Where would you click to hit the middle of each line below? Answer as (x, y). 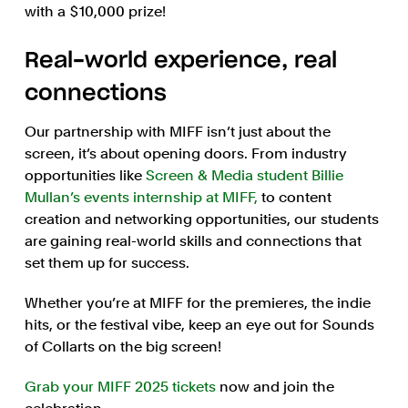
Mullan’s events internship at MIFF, (141, 198)
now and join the (276, 387)
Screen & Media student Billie (244, 176)
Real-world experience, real (180, 61)
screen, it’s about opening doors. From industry (185, 154)
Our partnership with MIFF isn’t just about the (177, 132)
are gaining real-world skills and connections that (193, 241)
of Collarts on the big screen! (122, 347)
